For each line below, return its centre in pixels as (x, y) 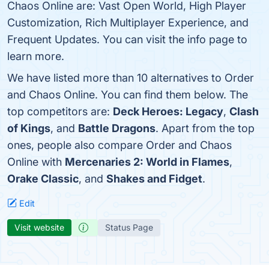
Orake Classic (43, 179)
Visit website (39, 227)
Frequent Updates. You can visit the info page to (127, 39)
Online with (36, 162)
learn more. (36, 56)
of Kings (29, 128)
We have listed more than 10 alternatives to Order (131, 78)
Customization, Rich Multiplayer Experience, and (128, 23)
